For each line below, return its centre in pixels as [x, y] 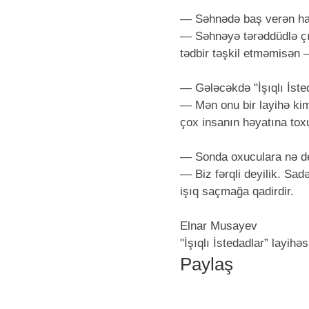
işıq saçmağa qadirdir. [237, 191]
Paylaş [207, 264]
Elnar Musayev [219, 226]
